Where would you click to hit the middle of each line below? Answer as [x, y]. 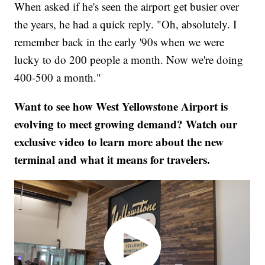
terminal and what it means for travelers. [112, 160]
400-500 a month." [58, 77]
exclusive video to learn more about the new [119, 142]
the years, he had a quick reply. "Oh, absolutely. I [126, 24]
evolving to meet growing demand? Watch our [126, 124]
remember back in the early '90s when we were [119, 42]
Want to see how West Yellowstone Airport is [121, 106]
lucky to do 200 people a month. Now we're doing [129, 60]
